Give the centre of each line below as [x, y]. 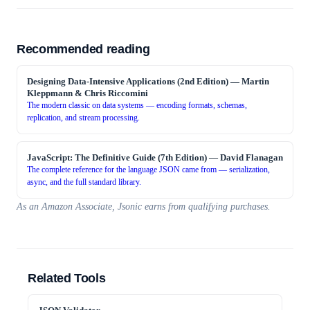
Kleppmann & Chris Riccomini [88, 93]
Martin [255, 81]
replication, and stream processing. [83, 118]
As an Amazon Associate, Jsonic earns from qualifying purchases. [144, 207]
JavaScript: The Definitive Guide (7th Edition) [117, 157]
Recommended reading [83, 49]
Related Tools [67, 278]
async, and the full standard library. [84, 182]
